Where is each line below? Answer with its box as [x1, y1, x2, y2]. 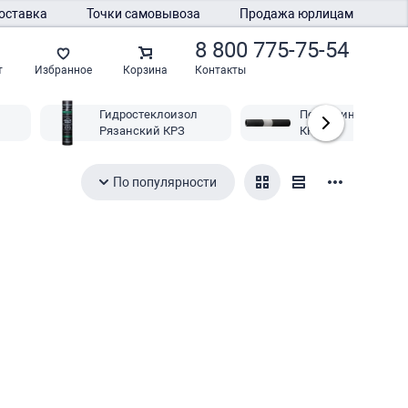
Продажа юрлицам [240, 6, 353, 21]
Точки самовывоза [87, 6, 200, 21]
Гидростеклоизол [99, 107, 198, 121]
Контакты [195, 63, 246, 76]
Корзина [122, 64, 168, 76]
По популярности [113, 175, 217, 189]
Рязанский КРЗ [99, 124, 185, 138]
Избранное [34, 64, 92, 76]
